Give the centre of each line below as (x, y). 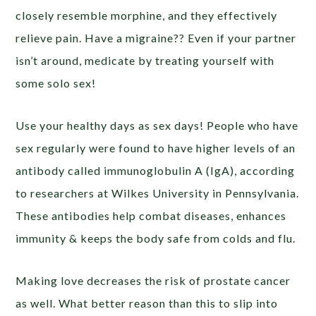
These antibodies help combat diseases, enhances (151, 215)
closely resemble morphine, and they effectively (147, 15)
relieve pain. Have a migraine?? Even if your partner (156, 37)
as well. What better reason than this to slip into (147, 303)
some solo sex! (56, 83)
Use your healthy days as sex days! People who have (157, 125)
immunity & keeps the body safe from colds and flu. (156, 238)
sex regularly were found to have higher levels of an (156, 147)
